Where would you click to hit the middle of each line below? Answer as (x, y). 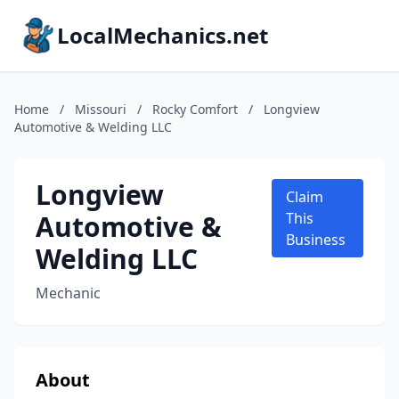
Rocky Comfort (195, 109)
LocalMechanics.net (163, 35)
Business (315, 240)
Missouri (101, 109)
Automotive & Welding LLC (93, 127)
